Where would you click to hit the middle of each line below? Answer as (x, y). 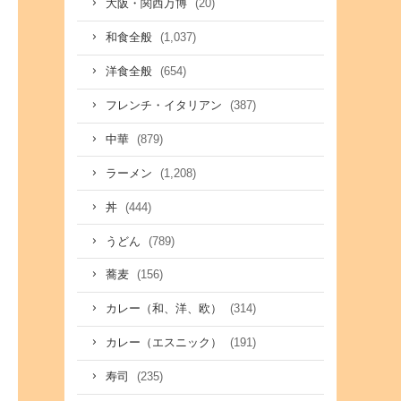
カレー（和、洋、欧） (165, 309)
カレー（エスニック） (165, 343)
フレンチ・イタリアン (165, 106)
